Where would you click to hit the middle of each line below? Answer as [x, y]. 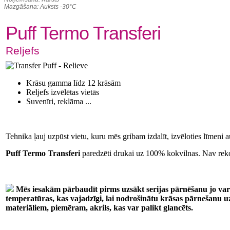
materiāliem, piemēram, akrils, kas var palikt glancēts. [99, 207]
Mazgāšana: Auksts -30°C [40, 6]
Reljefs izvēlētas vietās [63, 92]
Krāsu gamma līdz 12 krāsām [73, 83]
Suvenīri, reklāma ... [59, 101]
